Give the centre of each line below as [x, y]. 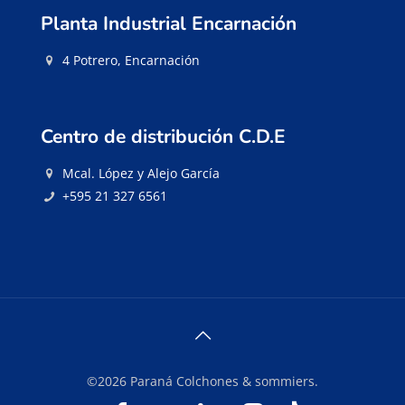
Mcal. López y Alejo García [141, 174]
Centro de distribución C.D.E [163, 137]
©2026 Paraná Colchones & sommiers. [202, 381]
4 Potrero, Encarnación [131, 61]
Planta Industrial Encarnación [169, 24]
